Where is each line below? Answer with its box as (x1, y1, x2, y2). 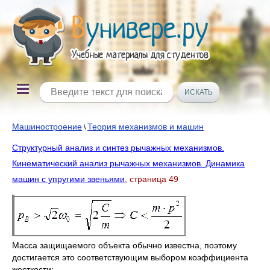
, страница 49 (125, 174, 178, 184)
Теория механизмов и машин (87, 122, 204, 131)
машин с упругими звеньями (12, 174, 125, 184)
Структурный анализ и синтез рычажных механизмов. (12, 143, 224, 152)
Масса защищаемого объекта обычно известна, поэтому (12, 240, 237, 250)
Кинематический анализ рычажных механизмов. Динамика (12, 159, 245, 168)
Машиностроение (12, 122, 82, 131)
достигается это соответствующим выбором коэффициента (12, 253, 248, 262)
